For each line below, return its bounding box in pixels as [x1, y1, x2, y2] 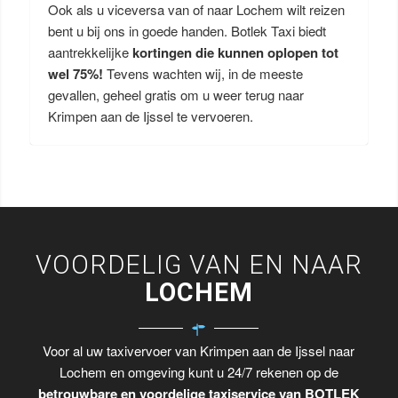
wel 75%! [47, 64, 107, 84]
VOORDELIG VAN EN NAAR [35, 250, 362, 280]
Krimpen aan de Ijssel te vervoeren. [47, 107, 253, 125]
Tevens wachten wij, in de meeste [106, 64, 303, 83]
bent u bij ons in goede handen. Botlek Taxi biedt [47, 21, 326, 40]
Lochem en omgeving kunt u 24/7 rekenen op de [59, 362, 338, 382]
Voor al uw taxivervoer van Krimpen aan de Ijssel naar [43, 341, 355, 361]
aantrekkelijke [47, 43, 132, 61]
